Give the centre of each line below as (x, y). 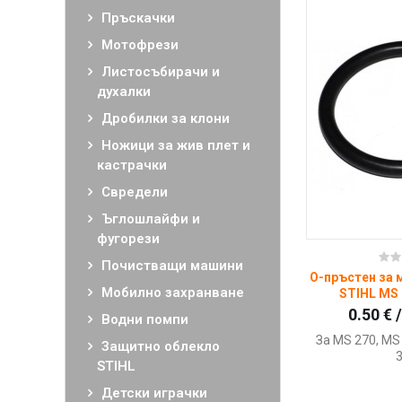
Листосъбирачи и (161, 72)
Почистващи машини (172, 266)
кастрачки (132, 165)
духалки (124, 92)
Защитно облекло (161, 346)
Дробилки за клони (166, 118)
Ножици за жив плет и (176, 145)
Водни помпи (145, 319)
